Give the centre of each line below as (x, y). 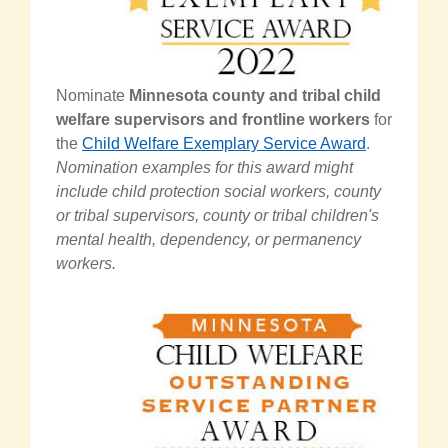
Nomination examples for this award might (204, 168)
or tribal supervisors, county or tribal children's (217, 216)
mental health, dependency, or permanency (208, 240)
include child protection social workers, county (218, 192)
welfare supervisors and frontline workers (213, 120)
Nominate (92, 96)
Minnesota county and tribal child (255, 96)
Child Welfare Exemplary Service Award (224, 144)
